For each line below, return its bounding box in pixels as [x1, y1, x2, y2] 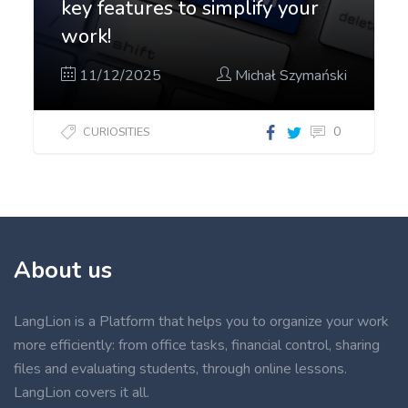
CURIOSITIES [83, 124, 150, 140]
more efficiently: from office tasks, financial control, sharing [14, 335, 380, 356]
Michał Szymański [230, 66, 347, 87]
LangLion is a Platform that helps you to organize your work [14, 311, 389, 332]
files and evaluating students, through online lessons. [14, 359, 347, 380]
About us [14, 255, 112, 287]
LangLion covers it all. [14, 382, 149, 403]
